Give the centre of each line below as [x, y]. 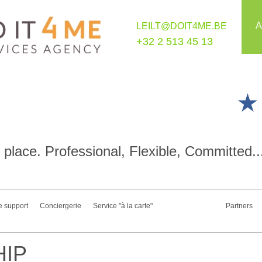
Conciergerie [60, 206]
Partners [239, 206]
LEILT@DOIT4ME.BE [181, 26]
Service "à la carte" [123, 206]
